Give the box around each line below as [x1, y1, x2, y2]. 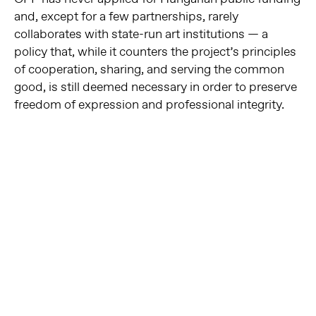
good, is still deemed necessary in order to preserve [13, 78, 297, 96]
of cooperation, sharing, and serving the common [13, 61, 284, 78]
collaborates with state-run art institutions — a [13, 25, 268, 43]
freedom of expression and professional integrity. [13, 96, 284, 114]
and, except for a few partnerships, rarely [13, 8, 238, 25]
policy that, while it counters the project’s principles [13, 43, 296, 61]
